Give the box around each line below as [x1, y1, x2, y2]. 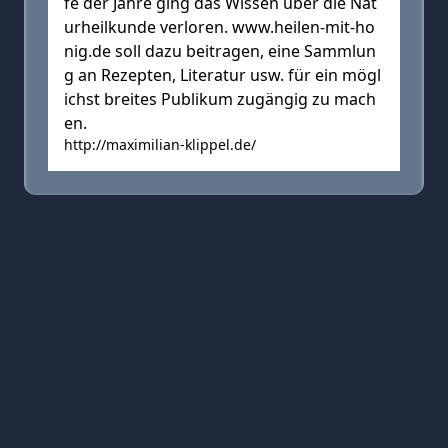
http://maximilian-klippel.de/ [64, 135, 256, 154]
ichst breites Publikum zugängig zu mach [64, 88, 376, 110]
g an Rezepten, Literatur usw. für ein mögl [64, 64, 381, 86]
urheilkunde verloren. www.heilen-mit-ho [64, 16, 375, 38]
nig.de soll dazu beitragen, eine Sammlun [64, 40, 376, 62]
